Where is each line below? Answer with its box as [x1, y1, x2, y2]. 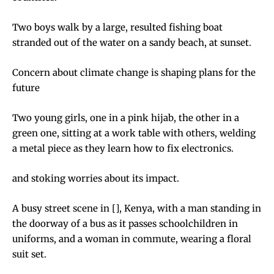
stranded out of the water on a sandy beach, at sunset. [12, 36, 251, 48]
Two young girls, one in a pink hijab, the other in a [12, 111, 239, 124]
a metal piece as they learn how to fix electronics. [12, 142, 234, 154]
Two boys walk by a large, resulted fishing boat [12, 21, 223, 33]
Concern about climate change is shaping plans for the [12, 66, 256, 78]
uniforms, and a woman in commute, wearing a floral [12, 232, 251, 245]
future [12, 81, 40, 94]
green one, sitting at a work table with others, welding [12, 127, 256, 139]
